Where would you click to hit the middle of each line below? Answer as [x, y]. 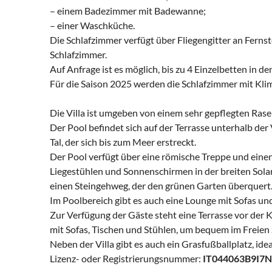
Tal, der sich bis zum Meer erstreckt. [123, 142]
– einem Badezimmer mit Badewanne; [128, 11]
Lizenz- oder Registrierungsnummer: [126, 259]
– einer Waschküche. [92, 25]
